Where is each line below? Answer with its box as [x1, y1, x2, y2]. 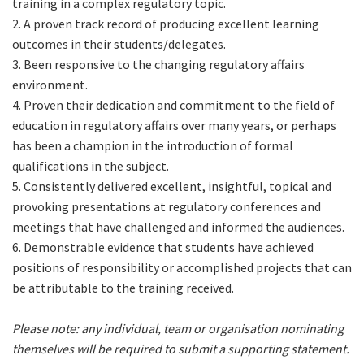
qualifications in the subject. [12, 158, 169, 175]
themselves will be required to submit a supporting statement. [12, 340, 349, 357]
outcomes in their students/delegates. [12, 36, 226, 53]
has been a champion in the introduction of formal [12, 137, 293, 154]
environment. [12, 76, 88, 93]
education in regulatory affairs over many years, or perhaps [12, 117, 336, 134]
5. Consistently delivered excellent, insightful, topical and [12, 178, 331, 195]
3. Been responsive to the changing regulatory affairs [12, 56, 305, 73]
